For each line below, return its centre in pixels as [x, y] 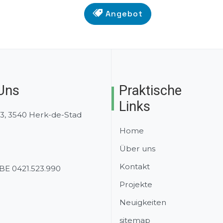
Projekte [136, 185]
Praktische [150, 91]
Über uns [137, 149]
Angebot [123, 13]
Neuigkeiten [143, 203]
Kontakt [135, 167]
